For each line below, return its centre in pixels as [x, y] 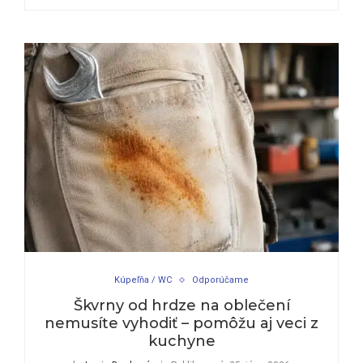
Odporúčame [220, 280]
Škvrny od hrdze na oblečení [181, 306]
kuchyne [181, 342]
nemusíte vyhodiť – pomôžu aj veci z [181, 324]
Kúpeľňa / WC [143, 280]
